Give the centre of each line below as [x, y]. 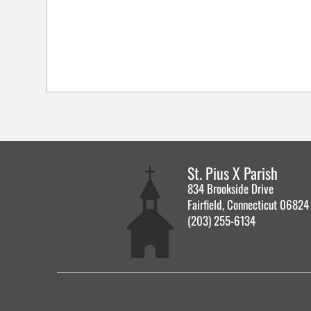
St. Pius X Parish [233, 173]
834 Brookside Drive [231, 188]
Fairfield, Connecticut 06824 [249, 204]
